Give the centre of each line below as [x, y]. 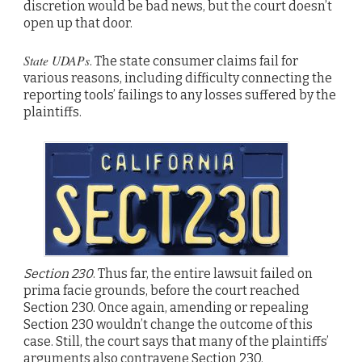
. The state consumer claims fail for [194, 61]
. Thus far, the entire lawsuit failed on [203, 273]
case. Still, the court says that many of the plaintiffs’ [176, 341]
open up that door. [78, 23]
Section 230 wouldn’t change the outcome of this [168, 324]
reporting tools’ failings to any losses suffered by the [180, 95]
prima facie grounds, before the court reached [162, 290]
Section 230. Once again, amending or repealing [166, 307]
